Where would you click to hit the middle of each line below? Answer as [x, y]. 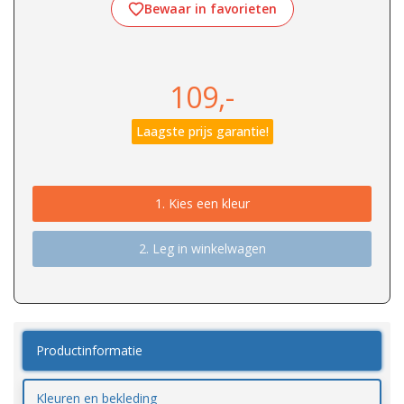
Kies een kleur [209, 203]
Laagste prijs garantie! [202, 131]
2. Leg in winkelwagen [202, 248]
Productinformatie [89, 350]
